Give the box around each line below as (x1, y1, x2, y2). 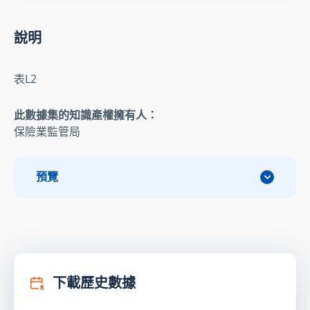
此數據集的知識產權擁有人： (14, 107, 158, 122)
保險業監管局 (14, 123, 80, 139)
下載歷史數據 (50, 273, 136, 293)
